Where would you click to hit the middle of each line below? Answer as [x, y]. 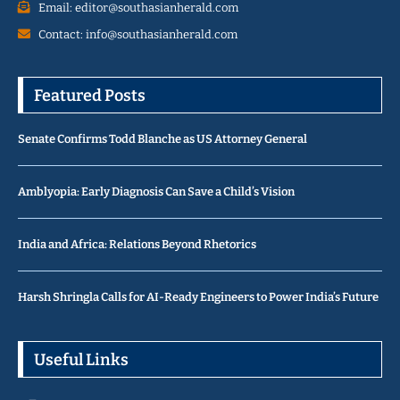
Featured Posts [90, 95]
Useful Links [81, 359]
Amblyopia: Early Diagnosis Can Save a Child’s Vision [156, 191]
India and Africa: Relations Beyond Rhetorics [137, 244]
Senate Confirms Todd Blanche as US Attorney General [163, 138]
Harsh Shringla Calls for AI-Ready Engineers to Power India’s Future [198, 296]
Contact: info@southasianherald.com [137, 34]
